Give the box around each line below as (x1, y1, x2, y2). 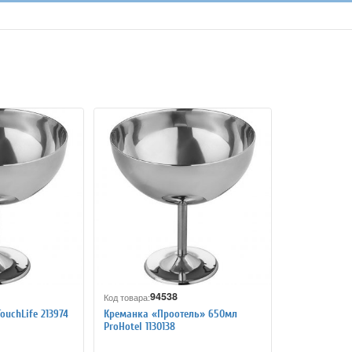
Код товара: (103, 290, 150, 303)
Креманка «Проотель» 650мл (103, 307, 237, 321)
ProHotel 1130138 (103, 320, 175, 334)
